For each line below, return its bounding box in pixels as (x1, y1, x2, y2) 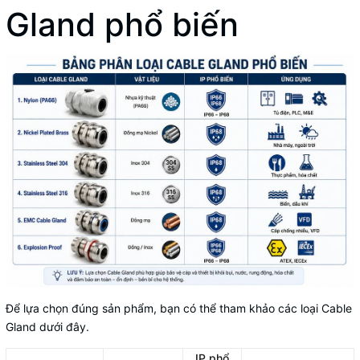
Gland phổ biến (6, 5, 239, 45)
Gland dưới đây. (6, 319, 89, 333)
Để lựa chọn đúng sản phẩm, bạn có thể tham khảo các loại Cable (6, 301, 352, 315)
